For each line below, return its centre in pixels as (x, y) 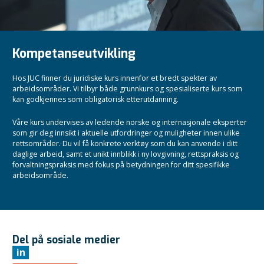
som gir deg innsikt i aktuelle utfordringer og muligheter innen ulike (126, 133)
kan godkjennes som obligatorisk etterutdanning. (95, 99)
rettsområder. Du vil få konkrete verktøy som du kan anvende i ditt (125, 143)
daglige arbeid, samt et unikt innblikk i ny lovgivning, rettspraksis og (126, 154)
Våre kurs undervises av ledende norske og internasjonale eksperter (130, 122)
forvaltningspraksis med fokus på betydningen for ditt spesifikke (121, 164)
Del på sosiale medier (66, 240)
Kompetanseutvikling (74, 53)
